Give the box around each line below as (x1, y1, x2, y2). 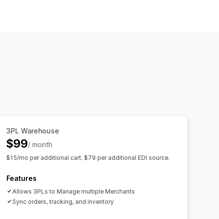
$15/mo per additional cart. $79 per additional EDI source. (6, 153, 170, 161)
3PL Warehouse (6, 126, 60, 135)
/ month (27, 140, 52, 149)
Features (6, 174, 37, 182)
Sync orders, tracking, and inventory (12, 197, 114, 205)
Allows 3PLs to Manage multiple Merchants (12, 187, 135, 195)
